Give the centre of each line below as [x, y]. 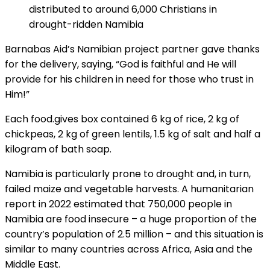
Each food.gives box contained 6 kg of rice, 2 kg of [122, 119]
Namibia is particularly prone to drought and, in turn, [128, 174]
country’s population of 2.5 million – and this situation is [134, 234]
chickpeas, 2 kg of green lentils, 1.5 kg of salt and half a [133, 134]
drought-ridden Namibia [86, 25]
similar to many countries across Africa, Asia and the [129, 250]
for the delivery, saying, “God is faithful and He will [121, 64]
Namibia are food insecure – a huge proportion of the [131, 219]
